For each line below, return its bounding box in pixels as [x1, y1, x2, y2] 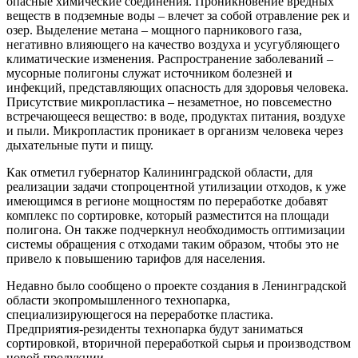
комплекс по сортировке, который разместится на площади [6, 208, 329, 222]
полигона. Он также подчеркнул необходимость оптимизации [6, 222, 345, 237]
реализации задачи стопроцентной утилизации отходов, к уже [6, 179, 346, 193]
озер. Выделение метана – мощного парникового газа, [6, 22, 302, 37]
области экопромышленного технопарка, [6, 292, 230, 307]
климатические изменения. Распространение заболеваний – [6, 51, 333, 66]
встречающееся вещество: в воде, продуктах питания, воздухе [6, 109, 345, 123]
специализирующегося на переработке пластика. [6, 307, 273, 321]
